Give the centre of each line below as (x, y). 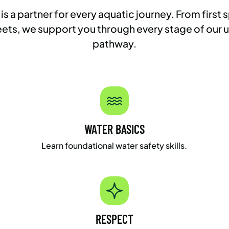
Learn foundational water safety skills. (114, 145)
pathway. (114, 44)
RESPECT (114, 219)
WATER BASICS (114, 129)
